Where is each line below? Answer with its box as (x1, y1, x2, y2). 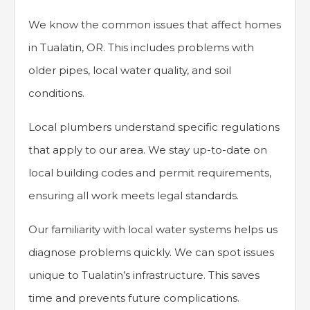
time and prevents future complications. (28, 291, 239, 305)
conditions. (28, 86, 84, 100)
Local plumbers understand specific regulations (28, 120, 280, 134)
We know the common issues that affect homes (28, 18, 281, 32)
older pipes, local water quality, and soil (28, 64, 231, 77)
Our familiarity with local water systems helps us (28, 223, 277, 237)
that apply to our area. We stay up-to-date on (28, 143, 267, 157)
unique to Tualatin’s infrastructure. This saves (28, 268, 259, 282)
